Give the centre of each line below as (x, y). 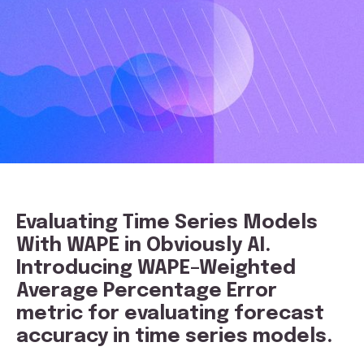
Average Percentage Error (147, 292)
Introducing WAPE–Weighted (156, 269)
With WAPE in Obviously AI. (143, 246)
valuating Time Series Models (172, 223)
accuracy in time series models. (174, 337)
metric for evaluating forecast (170, 314)
